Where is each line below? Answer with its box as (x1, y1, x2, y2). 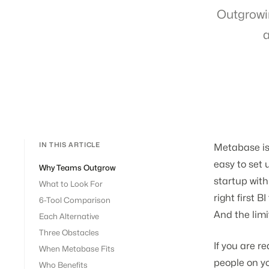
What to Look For (39, 179, 103, 189)
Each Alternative (39, 211, 99, 221)
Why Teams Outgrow (39, 163, 116, 172)
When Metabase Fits (39, 244, 115, 253)
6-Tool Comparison (39, 195, 110, 205)
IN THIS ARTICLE (39, 141, 101, 149)
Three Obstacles (39, 228, 99, 237)
